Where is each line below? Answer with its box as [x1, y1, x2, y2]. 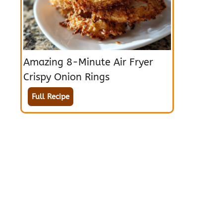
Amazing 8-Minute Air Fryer [23, 56, 153, 68]
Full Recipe [32, 92, 69, 101]
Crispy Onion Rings [23, 71, 110, 83]
